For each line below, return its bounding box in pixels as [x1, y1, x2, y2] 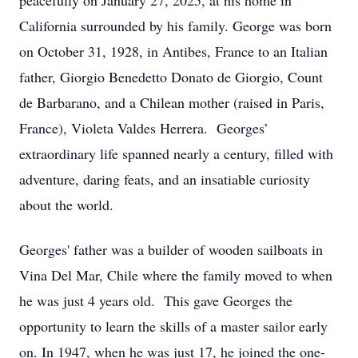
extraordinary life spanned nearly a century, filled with [19, 144, 333, 163]
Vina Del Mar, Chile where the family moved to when [19, 265, 332, 284]
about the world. [19, 195, 113, 214]
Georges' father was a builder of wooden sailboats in [19, 240, 323, 259]
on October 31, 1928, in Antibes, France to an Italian [19, 42, 328, 61]
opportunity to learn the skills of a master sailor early [19, 316, 328, 336]
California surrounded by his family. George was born [19, 16, 332, 35]
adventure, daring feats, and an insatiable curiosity [19, 169, 310, 189]
